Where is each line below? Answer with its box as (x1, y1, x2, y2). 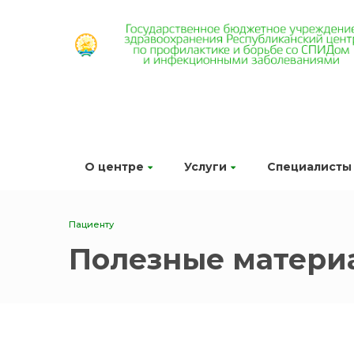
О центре (85, 160, 144, 174)
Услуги (184, 160, 227, 174)
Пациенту (69, 219, 114, 231)
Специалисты (267, 160, 352, 174)
